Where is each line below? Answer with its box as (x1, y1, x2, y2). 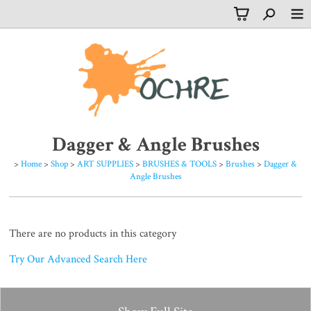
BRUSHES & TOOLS (142, 158, 217, 171)
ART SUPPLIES (77, 158, 133, 171)
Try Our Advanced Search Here (9, 252, 148, 267)
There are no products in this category (9, 226, 177, 242)
